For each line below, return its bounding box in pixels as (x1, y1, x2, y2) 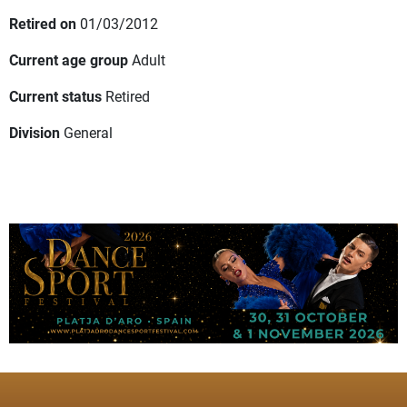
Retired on (9, 14, 76, 34)
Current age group (9, 50, 128, 70)
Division (9, 123, 60, 143)
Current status (9, 86, 102, 106)
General (64, 123, 113, 143)
